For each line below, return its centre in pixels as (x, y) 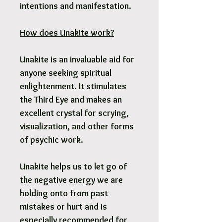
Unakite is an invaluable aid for (77, 60)
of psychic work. (52, 140)
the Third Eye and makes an (71, 100)
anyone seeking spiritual (66, 73)
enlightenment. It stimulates (73, 86)
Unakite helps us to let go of (73, 167)
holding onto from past (64, 194)
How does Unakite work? (67, 33)
